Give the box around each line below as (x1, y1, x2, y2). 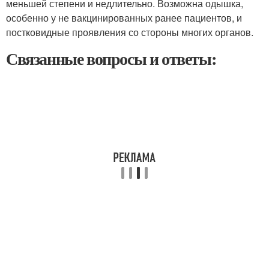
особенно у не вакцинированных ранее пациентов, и (6, 11, 242, 25)
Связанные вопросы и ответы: (6, 46, 216, 71)
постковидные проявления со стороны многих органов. (6, 25, 253, 40)
